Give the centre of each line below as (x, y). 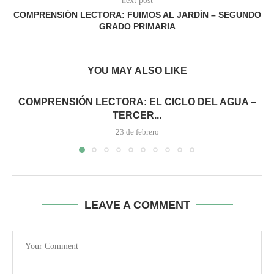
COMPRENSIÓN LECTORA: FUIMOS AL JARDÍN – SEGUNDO (137, 14)
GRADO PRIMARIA (137, 26)
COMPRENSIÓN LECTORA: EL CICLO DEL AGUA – (137, 102)
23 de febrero (137, 131)
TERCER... (137, 115)
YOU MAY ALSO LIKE (137, 70)
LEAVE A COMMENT (137, 205)
